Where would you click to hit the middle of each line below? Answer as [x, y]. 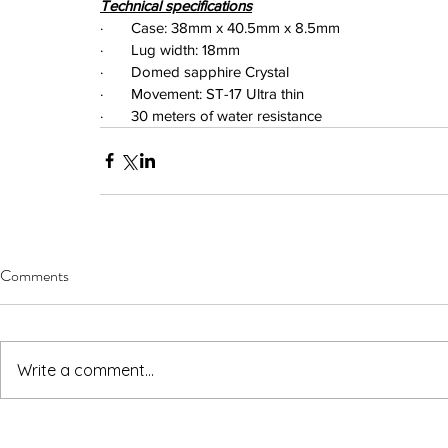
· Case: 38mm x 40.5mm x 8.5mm [220, 27]
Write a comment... [85, 369]
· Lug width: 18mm [170, 49]
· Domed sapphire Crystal [194, 71]
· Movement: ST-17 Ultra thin [202, 93]
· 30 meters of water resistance [211, 115]
